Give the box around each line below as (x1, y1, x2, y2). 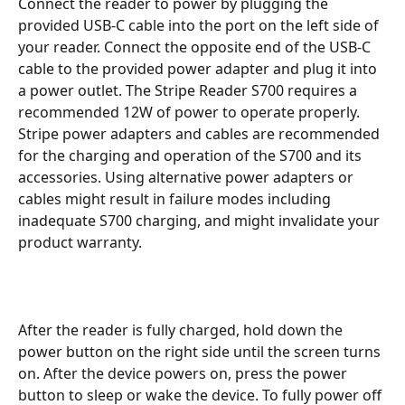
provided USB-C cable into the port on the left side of (18, 14, 382, 35)
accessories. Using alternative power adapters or (18, 166, 357, 187)
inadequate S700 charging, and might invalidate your (18, 210, 383, 231)
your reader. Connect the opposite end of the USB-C (18, 36, 374, 57)
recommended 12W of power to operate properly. (18, 101, 363, 122)
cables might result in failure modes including (18, 188, 334, 209)
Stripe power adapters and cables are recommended (18, 123, 383, 144)
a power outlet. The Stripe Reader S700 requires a (18, 80, 361, 100)
